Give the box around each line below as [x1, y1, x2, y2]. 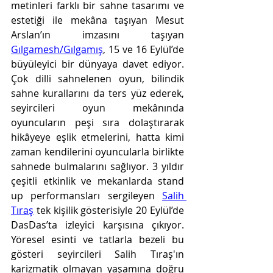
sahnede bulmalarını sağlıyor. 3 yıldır [11, 160, 184, 173]
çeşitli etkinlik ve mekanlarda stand [11, 174, 184, 188]
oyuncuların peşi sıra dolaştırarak [11, 116, 184, 129]
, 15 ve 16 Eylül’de [103, 43, 184, 56]
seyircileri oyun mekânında [11, 101, 184, 115]
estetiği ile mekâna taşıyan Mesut [11, 13, 184, 27]
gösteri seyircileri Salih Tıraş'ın [11, 247, 184, 261]
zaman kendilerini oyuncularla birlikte [11, 145, 184, 158]
